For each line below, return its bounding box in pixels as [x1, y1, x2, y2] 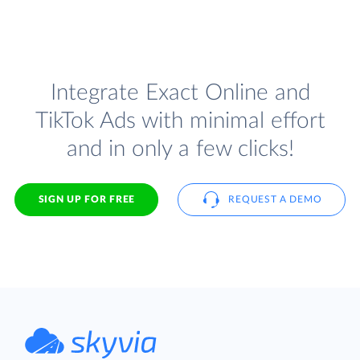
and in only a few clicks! [66, 137, 294, 162]
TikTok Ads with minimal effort [35, 109, 325, 133]
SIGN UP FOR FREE [38, 194, 135, 204]
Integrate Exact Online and [50, 81, 310, 105]
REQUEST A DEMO [228, 194, 322, 204]
